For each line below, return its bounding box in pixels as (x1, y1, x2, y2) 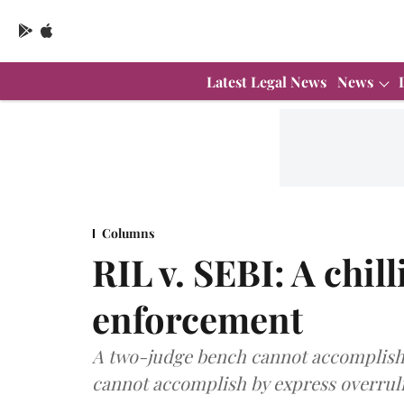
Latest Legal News (207, 71, 326, 91)
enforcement (92, 294, 303, 343)
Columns (102, 224, 154, 242)
